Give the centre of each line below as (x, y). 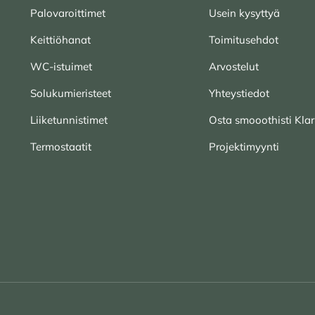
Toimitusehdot (244, 39)
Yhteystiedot (239, 93)
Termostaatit (61, 146)
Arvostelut (234, 66)
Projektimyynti (244, 146)
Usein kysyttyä (244, 13)
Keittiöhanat (60, 39)
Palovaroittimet (68, 13)
